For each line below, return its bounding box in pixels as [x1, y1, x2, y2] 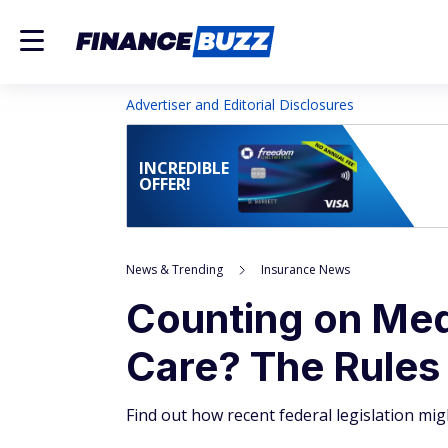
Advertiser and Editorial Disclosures [126, 95, 354, 114]
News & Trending [126, 261, 223, 278]
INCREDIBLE [139, 157, 229, 179]
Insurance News [261, 261, 350, 278]
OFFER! [139, 173, 191, 195]
